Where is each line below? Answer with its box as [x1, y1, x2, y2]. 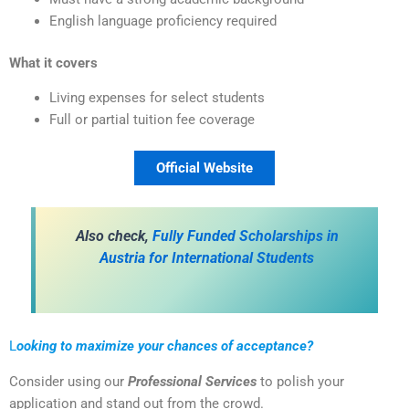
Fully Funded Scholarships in [152, 227, 339, 246]
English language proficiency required [48, 12, 277, 29]
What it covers [9, 54, 98, 71]
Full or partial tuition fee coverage [48, 111, 255, 129]
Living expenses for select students [48, 89, 265, 107]
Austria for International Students [100, 249, 314, 267]
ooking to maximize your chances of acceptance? [16, 338, 313, 355]
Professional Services [128, 372, 257, 390]
